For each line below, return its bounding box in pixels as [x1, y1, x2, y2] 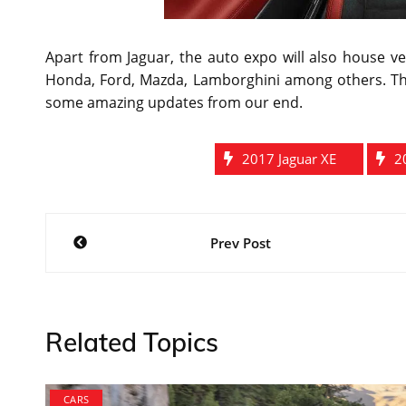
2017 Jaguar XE [242, 149, 337, 168]
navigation [44, 249, 207, 291]
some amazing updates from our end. [45, 92, 303, 112]
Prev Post [209, 233, 271, 252]
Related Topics [45, 325, 218, 358]
